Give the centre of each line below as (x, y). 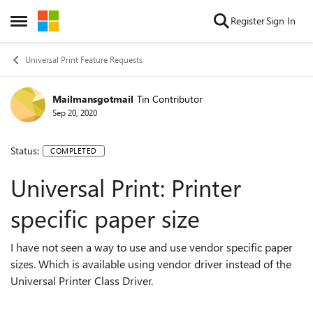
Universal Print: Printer (126, 187)
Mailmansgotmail (93, 99)
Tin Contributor (170, 99)
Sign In (281, 21)
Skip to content (84, 21)
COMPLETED (74, 150)
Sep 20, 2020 (75, 112)
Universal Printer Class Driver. (82, 281)
